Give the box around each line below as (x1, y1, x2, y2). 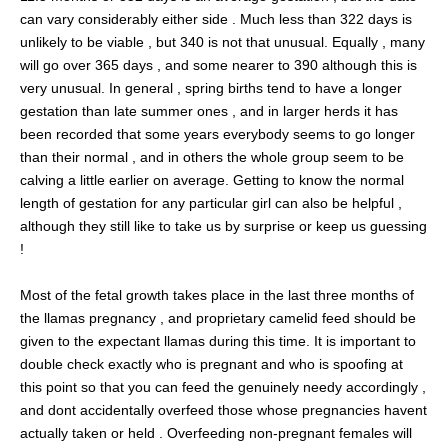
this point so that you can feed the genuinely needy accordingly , (20, 378, 426, 395)
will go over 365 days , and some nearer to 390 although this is (20, 56, 417, 73)
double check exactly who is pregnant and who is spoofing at (20, 355, 403, 372)
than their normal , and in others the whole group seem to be (20, 148, 404, 165)
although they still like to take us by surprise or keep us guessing (20, 217, 427, 234)
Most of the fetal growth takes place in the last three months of (20, 286, 414, 303)
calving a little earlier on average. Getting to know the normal (20, 171, 404, 188)
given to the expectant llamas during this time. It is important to (20, 332, 416, 349)
